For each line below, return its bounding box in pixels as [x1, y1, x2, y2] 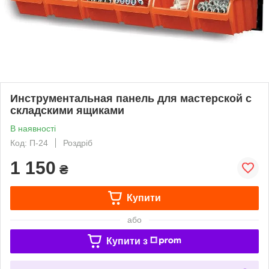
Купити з [106, 235, 148, 246]
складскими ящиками [10, 104, 124, 116]
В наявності [10, 123, 56, 133]
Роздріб [63, 138, 92, 148]
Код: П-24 [10, 138, 48, 148]
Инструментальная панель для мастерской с [10, 92, 252, 104]
